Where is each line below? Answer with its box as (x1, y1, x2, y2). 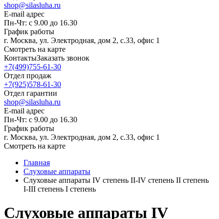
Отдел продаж (4, 71, 51, 80)
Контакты (4, 54, 37, 62)
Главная (23, 158, 50, 167)
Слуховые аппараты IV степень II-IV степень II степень (23, 176, 209, 184)
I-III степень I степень (23, 185, 96, 193)
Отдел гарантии (4, 89, 57, 97)
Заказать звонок (37, 54, 89, 62)
